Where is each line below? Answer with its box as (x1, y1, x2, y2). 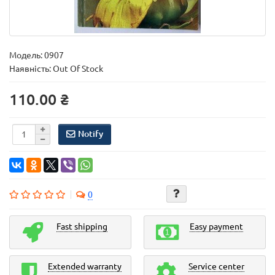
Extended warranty (48, 261, 122, 271)
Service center (188, 261, 244, 271)
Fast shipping (56, 222, 107, 231)
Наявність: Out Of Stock (9, 64, 103, 74)
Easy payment (190, 222, 243, 231)
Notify (78, 128, 103, 139)
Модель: (9, 50, 44, 60)
